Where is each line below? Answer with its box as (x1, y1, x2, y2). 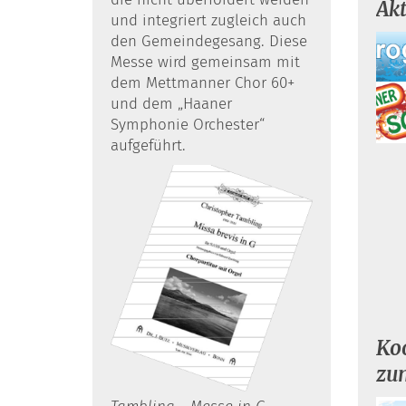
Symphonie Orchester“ (111, 115, 265, 135)
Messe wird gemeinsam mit (111, 53, 300, 72)
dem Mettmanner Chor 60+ (111, 73, 295, 93)
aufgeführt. (111, 136, 186, 156)
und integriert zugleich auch (111, 11, 306, 31)
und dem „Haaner (111, 94, 232, 114)
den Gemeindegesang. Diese (111, 32, 307, 52)
